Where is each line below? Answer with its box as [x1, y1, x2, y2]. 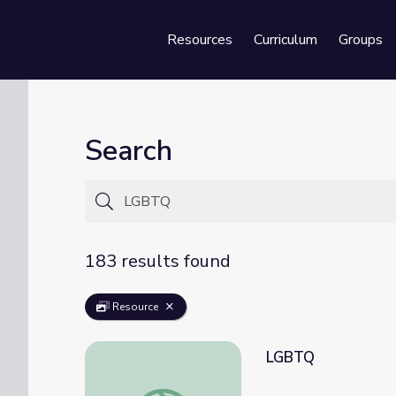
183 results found [85, 249, 231, 273]
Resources [167, 30, 232, 49]
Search [85, 132, 172, 170]
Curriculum [254, 30, 317, 49]
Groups [339, 30, 383, 49]
